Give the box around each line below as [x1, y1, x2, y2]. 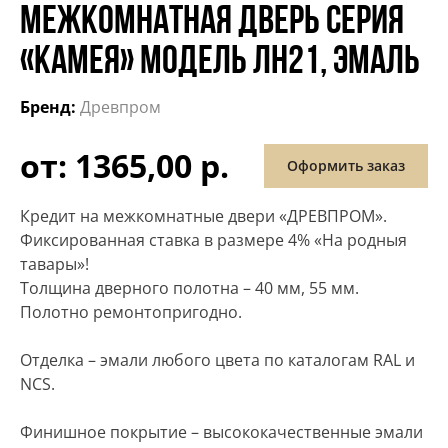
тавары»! [20, 253, 89, 276]
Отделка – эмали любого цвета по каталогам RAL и [20, 349, 415, 372]
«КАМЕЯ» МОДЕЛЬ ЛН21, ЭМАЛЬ [20, 43, 420, 83]
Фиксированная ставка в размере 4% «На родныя [20, 229, 407, 252]
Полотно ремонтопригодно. [20, 301, 242, 324]
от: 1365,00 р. [20, 144, 229, 188]
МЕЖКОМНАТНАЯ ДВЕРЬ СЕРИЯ [20, 3, 404, 43]
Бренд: [20, 96, 80, 118]
